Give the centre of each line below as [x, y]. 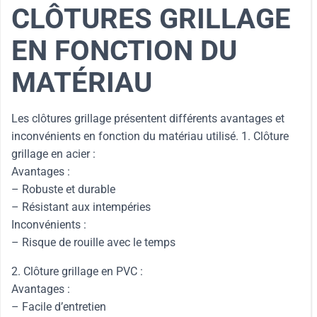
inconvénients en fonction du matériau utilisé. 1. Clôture [150, 136]
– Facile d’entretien [59, 307]
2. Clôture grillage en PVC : [77, 271]
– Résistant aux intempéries [81, 207]
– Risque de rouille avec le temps [93, 242]
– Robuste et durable [63, 189]
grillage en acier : [53, 154]
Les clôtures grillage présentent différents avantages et [148, 119]
